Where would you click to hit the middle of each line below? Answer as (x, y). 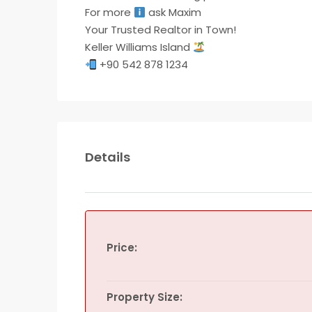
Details (108, 157)
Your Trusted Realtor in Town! (161, 30)
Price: (122, 248)
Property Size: (145, 297)
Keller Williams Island (139, 47)
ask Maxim (174, 12)
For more (109, 12)
